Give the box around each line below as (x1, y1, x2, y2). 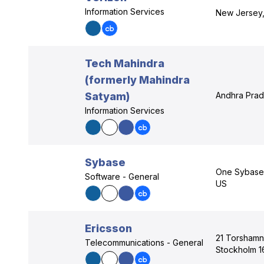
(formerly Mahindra (85, 74, 190, 86)
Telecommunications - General (85, 237, 203, 247)
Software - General (85, 171, 159, 181)
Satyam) (85, 90, 130, 103)
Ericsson (85, 222, 132, 235)
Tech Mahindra (85, 57, 164, 70)
